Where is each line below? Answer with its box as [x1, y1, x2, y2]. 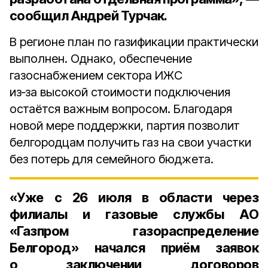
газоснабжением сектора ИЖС [10, 68, 182, 83]
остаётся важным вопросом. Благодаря [10, 102, 232, 116]
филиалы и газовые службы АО [10, 206, 258, 222]
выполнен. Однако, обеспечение [10, 51, 192, 66]
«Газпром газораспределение [10, 223, 258, 239]
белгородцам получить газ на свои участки [10, 135, 251, 150]
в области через [141, 190, 258, 205]
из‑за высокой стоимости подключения [10, 85, 230, 99]
